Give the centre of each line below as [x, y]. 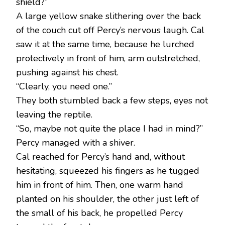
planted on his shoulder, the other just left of [107, 199]
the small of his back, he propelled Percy [99, 213]
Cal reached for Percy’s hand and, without [100, 157]
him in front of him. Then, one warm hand [100, 185]
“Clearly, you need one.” [64, 87]
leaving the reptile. [54, 115]
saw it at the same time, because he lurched [105, 44]
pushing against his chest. [67, 73]
